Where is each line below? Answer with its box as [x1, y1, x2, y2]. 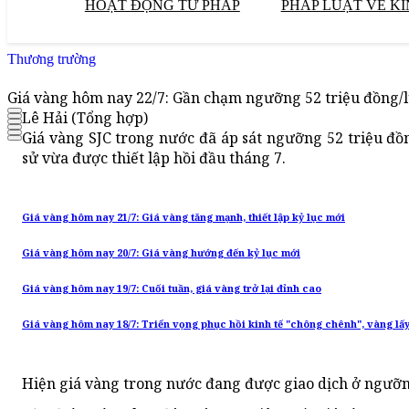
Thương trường [7, 51, 96, 67]
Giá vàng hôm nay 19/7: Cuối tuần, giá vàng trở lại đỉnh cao [22, 282, 321, 296]
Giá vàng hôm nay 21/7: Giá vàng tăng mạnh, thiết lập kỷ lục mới [22, 211, 345, 225]
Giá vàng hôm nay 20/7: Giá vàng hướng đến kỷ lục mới [22, 246, 300, 260]
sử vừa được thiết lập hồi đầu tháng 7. [22, 148, 286, 169]
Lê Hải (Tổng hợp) [22, 108, 148, 129]
